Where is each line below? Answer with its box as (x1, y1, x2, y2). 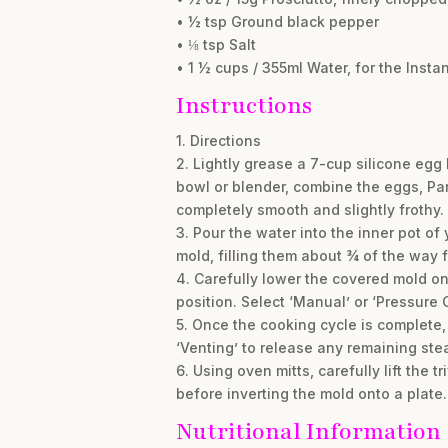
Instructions (175, 89, 312, 121)
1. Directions (175, 131, 261, 149)
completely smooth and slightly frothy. (175, 200, 444, 218)
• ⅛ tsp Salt (175, 35, 256, 53)
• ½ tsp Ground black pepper (175, 12, 379, 30)
